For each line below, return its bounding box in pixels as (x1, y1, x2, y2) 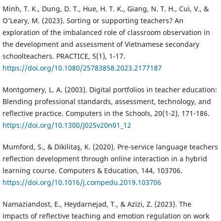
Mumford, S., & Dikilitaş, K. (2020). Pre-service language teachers (2, 142, 218, 152)
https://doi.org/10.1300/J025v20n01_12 (2, 120, 131, 130)
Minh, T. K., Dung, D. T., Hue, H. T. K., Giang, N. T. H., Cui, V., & (2, 3, 209, 13)
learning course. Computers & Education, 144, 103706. (2, 166, 183, 176)
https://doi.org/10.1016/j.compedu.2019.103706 (2, 178, 161, 187)
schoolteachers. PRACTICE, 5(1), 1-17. (2, 51, 125, 61)
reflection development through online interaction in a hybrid (2, 154, 207, 164)
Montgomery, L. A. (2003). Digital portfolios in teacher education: (2, 85, 217, 94)
